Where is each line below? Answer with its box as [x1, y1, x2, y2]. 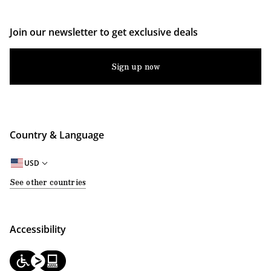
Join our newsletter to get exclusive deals [10, 25, 198, 39]
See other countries [10, 175, 86, 188]
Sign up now [111, 60, 160, 73]
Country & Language [10, 128, 104, 142]
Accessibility [10, 223, 66, 237]
